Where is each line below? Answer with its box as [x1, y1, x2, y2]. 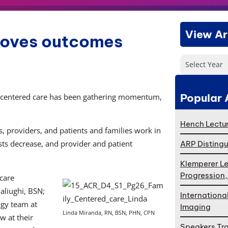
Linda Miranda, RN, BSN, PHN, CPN [62, 209, 155, 216]
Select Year [185, 59, 223, 69]
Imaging [180, 202, 211, 212]
